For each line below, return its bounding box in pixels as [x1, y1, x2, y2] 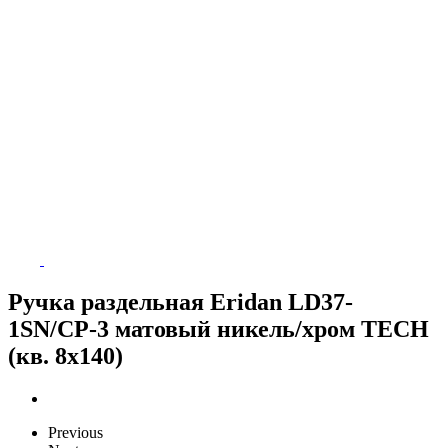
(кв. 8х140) [8, 342, 123, 369]
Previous [48, 423, 103, 441]
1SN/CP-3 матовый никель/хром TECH [8, 315, 429, 342]
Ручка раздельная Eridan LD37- [8, 288, 353, 315]
